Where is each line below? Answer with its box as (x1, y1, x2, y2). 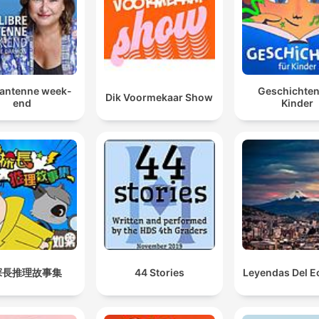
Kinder (281, 97, 313, 110)
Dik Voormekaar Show (105, 90, 214, 103)
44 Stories (134, 266, 184, 278)
